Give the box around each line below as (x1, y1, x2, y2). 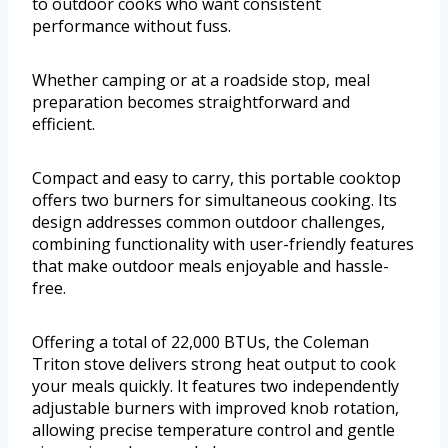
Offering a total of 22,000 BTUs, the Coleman (32, 330, 369, 353)
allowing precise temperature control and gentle (32, 418, 395, 441)
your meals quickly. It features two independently (32, 374, 399, 397)
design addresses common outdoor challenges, (32, 210, 385, 233)
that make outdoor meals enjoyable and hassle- (32, 254, 389, 277)
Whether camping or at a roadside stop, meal (32, 68, 370, 91)
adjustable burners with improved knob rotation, (32, 396, 399, 419)
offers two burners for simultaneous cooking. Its (32, 188, 397, 211)
